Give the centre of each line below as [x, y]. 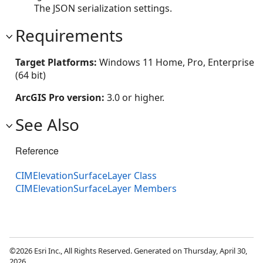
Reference [37, 150]
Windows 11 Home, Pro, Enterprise [177, 62]
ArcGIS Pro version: [61, 97]
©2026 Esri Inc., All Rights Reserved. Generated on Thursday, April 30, [128, 250]
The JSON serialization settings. [103, 8]
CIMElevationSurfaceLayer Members [96, 188]
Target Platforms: [57, 62]
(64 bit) [31, 75]
